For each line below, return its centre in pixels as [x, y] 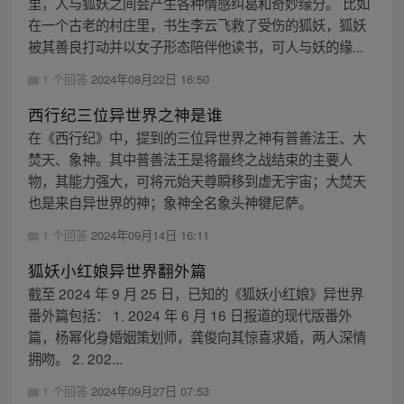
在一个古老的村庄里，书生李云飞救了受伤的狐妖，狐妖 [197, 24]
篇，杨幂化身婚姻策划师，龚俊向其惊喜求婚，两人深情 [197, 337]
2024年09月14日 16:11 [150, 235]
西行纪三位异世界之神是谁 [125, 115]
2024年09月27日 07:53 [150, 391]
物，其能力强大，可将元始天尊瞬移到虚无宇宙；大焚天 [197, 181]
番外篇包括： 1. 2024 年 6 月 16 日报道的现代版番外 [189, 315]
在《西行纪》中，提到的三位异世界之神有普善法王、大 [197, 138]
